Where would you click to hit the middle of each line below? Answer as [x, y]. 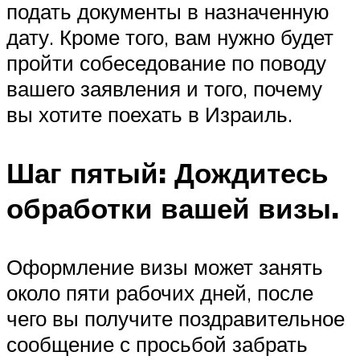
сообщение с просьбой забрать [157, 344]
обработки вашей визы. [173, 208]
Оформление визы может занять [165, 267]
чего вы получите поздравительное [176, 319]
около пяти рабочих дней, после [160, 293]
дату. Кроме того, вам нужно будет [170, 37]
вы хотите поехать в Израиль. [149, 114]
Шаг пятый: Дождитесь [168, 172]
